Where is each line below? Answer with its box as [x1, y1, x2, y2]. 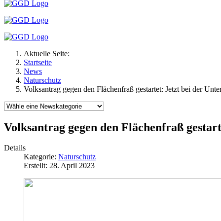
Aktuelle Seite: [24, 49, 74, 58]
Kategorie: [24, 152, 58, 161]
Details [4, 144, 26, 152]
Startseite [24, 58, 52, 67]
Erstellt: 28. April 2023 [24, 161, 95, 170]
